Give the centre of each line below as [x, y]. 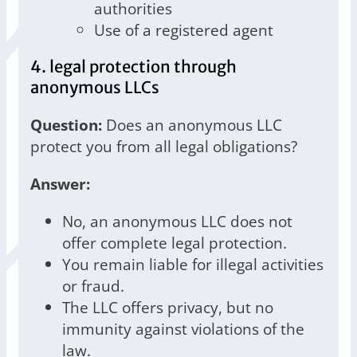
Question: [66, 125]
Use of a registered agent [184, 30]
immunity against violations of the [183, 329]
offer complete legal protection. [175, 243]
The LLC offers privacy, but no [168, 308]
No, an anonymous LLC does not [177, 222]
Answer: [60, 184]
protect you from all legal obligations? [164, 147]
